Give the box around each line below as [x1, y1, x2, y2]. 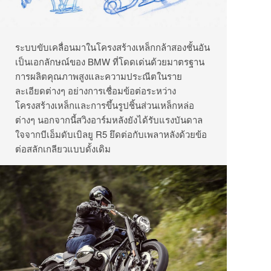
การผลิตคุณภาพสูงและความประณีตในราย [15, 69, 182, 82]
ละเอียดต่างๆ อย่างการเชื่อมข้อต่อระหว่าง [15, 83, 176, 97]
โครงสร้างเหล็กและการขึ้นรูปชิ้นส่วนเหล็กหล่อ [15, 98, 194, 111]
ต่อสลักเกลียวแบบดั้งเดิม [15, 142, 111, 155]
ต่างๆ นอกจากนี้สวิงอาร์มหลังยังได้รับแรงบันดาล [15, 113, 203, 126]
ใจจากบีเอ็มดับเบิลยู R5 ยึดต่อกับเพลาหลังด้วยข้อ [15, 127, 207, 140]
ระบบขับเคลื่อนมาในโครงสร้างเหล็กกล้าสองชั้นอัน [15, 40, 210, 53]
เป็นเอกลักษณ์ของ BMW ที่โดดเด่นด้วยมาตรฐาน [15, 54, 204, 68]
